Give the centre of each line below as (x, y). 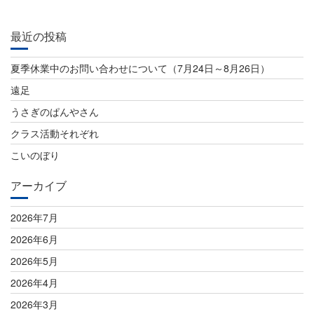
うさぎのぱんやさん (55, 111)
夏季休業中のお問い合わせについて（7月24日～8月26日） (140, 68)
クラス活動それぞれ (55, 133)
